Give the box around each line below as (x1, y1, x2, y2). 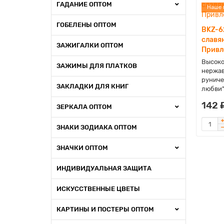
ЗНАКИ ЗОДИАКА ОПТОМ (56, 123, 137, 131)
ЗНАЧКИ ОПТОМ (56, 144, 108, 151)
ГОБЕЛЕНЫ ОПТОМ (56, 21, 116, 28)
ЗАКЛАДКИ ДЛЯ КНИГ (56, 82, 128, 90)
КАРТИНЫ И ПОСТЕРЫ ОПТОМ (56, 205, 154, 213)
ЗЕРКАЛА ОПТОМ (56, 103, 112, 110)
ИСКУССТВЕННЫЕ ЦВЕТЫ (56, 185, 140, 192)
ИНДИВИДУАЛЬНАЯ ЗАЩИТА (56, 164, 151, 172)
